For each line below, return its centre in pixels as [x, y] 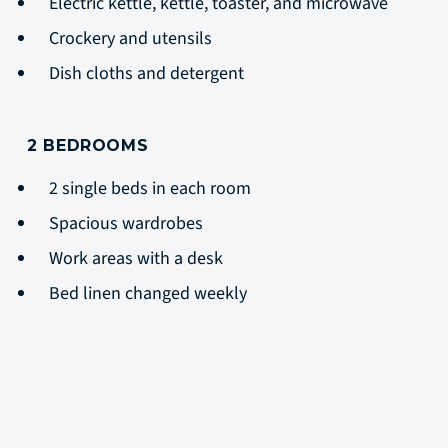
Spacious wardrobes [128, 223]
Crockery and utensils [132, 38]
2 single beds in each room [152, 188]
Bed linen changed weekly [150, 293]
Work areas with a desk [136, 258]
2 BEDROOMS [88, 145]
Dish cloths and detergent [148, 73]
